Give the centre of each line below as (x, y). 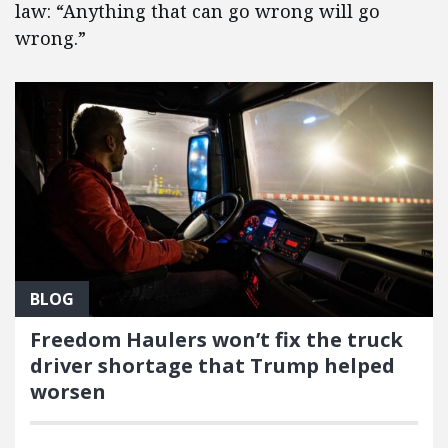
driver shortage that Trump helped (212, 365)
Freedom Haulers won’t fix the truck (216, 339)
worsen (68, 391)
